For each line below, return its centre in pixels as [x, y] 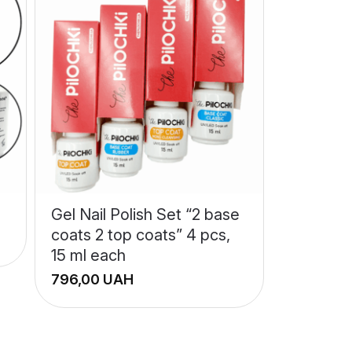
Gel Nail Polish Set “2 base [145, 215]
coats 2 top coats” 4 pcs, [140, 235]
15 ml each [88, 256]
